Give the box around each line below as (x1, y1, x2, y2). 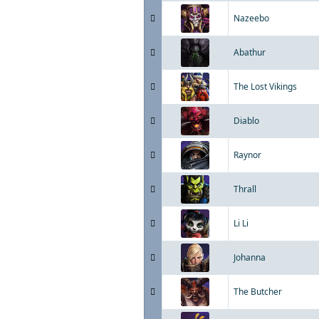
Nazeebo (234, 12, 269, 24)
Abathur (234, 46, 266, 58)
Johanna (234, 251, 266, 263)
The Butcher (234, 286, 282, 298)
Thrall (234, 183, 256, 195)
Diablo (234, 115, 259, 127)
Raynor (234, 149, 261, 161)
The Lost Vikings (234, 80, 297, 93)
